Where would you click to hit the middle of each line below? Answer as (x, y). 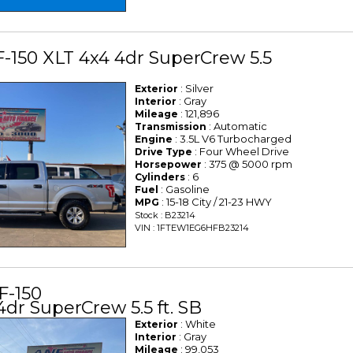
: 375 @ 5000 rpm (247, 163)
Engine (154, 139)
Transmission (171, 126)
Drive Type (164, 151)
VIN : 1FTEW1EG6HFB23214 (192, 227)
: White (197, 324)
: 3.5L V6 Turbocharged (232, 138)
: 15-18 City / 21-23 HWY (216, 201)
